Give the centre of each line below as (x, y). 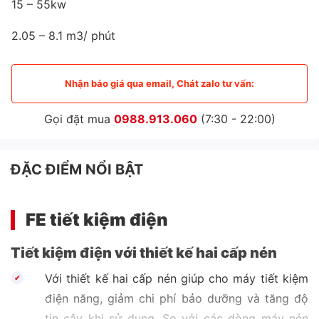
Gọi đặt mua (79, 119)
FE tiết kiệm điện (97, 219)
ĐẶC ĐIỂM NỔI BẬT (77, 169)
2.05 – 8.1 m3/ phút (63, 35)
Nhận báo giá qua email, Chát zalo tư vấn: (159, 84)
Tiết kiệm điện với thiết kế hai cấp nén (144, 252)
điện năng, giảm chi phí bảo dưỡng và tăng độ (177, 298)
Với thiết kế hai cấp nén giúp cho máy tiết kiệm (177, 278)
